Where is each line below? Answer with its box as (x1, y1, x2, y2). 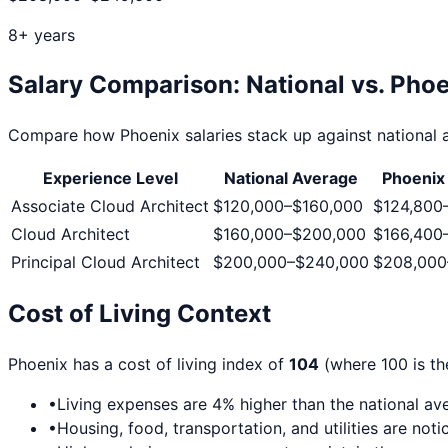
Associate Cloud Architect (11, 195, 209, 216)
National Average (224, 167, 358, 188)
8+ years (8, 24, 75, 45)
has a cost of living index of (68, 354, 289, 375)
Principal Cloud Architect (11, 251, 200, 272)
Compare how (8, 124, 120, 145)
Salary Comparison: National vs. (8, 69, 390, 99)
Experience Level (42, 167, 178, 188)
